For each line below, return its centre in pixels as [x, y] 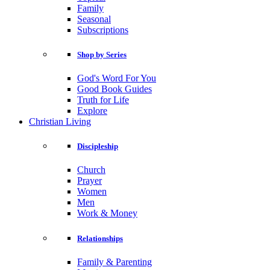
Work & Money [107, 213]
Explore [92, 111]
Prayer [89, 181]
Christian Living [60, 122]
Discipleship [98, 146]
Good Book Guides [115, 89]
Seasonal [94, 19]
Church [91, 170]
